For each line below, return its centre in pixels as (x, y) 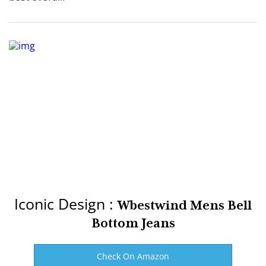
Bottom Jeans (133, 223)
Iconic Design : (66, 203)
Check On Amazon (133, 256)
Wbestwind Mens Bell (185, 205)
